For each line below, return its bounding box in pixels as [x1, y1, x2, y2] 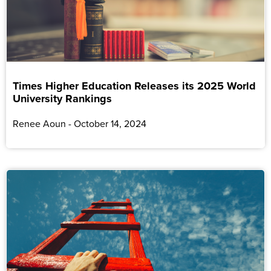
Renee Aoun [13, 117, 68, 131]
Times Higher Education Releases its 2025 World [13, 78, 256, 94]
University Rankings [13, 91, 112, 107]
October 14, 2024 [71, 117, 146, 131]
